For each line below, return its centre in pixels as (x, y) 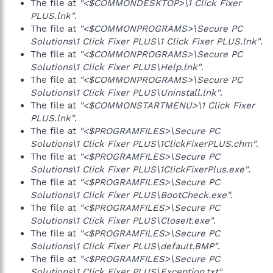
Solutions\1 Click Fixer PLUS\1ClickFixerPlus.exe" (139, 169)
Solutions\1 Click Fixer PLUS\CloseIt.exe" (122, 221)
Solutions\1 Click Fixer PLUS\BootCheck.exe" (130, 195)
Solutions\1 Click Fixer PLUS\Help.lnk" (116, 67)
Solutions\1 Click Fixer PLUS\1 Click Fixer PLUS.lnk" (145, 41)
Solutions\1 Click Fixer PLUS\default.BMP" (124, 246)
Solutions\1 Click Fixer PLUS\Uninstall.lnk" (125, 93)
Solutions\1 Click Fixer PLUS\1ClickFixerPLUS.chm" (143, 144)
